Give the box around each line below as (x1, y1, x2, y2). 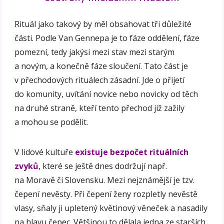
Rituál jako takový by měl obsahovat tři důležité (14, 18, 192, 29)
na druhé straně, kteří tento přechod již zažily (14, 102, 185, 113)
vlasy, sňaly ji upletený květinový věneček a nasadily (14, 202, 208, 213)
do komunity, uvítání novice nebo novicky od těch (14, 88, 198, 99)
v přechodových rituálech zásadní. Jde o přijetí (14, 74, 185, 85)
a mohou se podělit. (14, 116, 88, 127)
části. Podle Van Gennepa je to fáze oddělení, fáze (14, 32, 200, 43)
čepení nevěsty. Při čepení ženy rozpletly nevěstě (14, 188, 198, 199)
